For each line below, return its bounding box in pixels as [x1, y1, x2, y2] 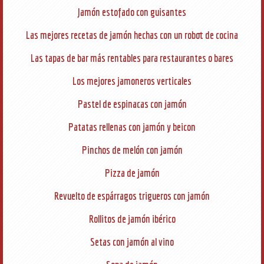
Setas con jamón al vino [90, 236, 174, 248]
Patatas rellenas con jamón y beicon [68, 121, 196, 133]
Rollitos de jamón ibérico [88, 213, 176, 225]
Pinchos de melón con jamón [81, 144, 183, 156]
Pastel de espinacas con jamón [77, 98, 187, 110]
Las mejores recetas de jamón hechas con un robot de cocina [26, 29, 238, 41]
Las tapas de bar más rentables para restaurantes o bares [31, 52, 233, 64]
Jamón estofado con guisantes [78, 6, 186, 18]
